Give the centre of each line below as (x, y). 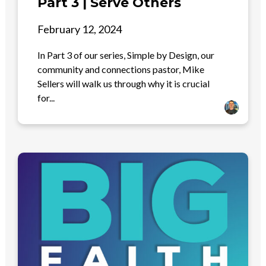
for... (46, 98)
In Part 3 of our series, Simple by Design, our (126, 55)
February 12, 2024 (80, 29)
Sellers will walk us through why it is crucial (124, 84)
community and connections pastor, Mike (121, 69)
